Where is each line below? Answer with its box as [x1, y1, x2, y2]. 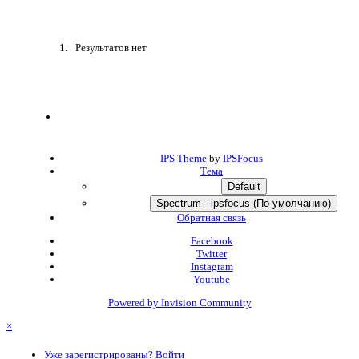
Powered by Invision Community [107, 296, 252, 309]
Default [227, 180, 260, 193]
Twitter [196, 248, 227, 260]
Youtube [193, 273, 230, 286]
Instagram [190, 260, 233, 273]
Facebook [190, 235, 233, 248]
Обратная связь [177, 212, 246, 224]
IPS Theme [160, 152, 207, 165]
